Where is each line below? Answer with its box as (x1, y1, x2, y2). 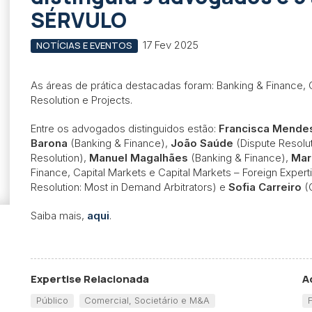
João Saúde (171, 136, 233, 150)
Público (36, 294, 68, 306)
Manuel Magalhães (89, 150, 188, 164)
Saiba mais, (31, 208, 87, 222)
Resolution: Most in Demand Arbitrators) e (31, 180, 228, 194)
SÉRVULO (31, 6, 127, 34)
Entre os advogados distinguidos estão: (31, 121, 219, 135)
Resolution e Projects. (31, 93, 135, 107)
